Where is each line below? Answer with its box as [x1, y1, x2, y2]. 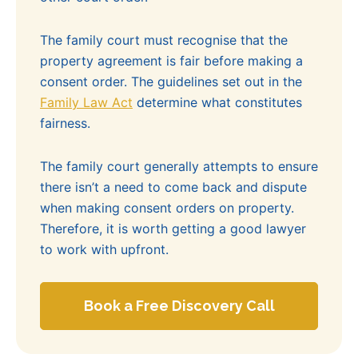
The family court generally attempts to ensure [40, 158, 318, 175]
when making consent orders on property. [40, 200, 294, 217]
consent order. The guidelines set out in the [40, 74, 302, 90]
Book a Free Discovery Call [83, 297, 275, 315]
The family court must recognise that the [40, 32, 288, 49]
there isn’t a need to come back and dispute [40, 179, 307, 196]
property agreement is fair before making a [40, 53, 303, 70]
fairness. [40, 115, 90, 132]
